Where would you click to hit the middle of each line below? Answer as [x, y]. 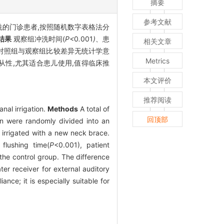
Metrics [158, 60]
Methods [63, 108]
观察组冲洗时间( [38, 38]
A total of [94, 108]
